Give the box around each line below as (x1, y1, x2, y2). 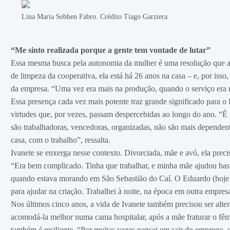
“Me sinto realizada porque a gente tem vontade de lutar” (10, 46, 210, 54)
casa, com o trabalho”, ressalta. (10, 136, 110, 144)
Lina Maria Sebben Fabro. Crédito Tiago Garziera (22, 13, 168, 21)
